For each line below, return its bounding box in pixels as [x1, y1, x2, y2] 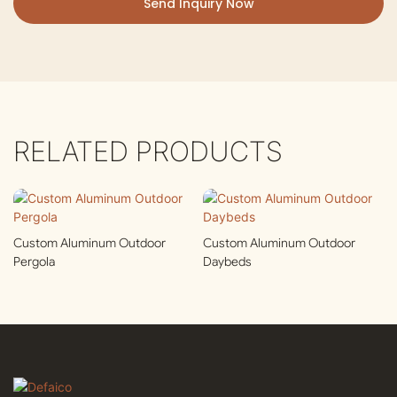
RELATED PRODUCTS [13, 135, 283, 167]
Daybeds [203, 253, 252, 270]
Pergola [13, 253, 55, 270]
